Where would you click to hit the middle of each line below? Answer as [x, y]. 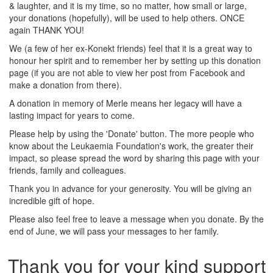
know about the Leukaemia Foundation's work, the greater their [131, 145]
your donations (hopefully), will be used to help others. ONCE [127, 17]
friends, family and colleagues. [68, 170]
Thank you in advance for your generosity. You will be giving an [130, 188]
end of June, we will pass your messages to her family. [114, 231]
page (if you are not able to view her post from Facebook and [127, 72]
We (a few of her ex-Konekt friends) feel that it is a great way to [131, 48]
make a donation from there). [66, 84]
